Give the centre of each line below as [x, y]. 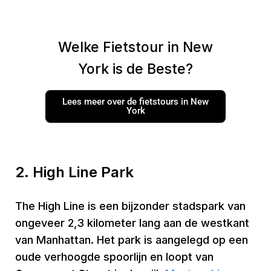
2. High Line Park [74, 172]
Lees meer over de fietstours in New [135, 102]
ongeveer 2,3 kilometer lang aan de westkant [132, 223]
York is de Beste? [135, 69]
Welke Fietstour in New [135, 47]
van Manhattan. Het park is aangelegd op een [132, 240]
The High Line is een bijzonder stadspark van [130, 206]
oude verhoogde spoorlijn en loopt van [114, 257]
